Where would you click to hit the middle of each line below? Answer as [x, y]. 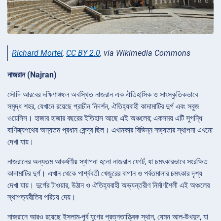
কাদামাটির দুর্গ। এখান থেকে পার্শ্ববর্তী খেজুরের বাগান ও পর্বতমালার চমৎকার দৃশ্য [105, 173]
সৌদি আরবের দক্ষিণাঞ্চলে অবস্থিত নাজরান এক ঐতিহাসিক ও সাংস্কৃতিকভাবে [103, 94]
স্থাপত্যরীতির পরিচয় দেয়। [42, 197]
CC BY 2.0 [83, 53]
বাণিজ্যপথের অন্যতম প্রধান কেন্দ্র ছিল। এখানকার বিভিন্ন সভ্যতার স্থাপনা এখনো [110, 130]
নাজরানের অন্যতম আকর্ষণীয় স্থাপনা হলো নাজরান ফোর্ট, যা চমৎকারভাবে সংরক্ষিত [108, 161]
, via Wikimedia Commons [145, 53]
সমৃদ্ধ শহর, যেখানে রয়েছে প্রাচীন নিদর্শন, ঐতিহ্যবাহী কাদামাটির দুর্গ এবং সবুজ [103, 106]
